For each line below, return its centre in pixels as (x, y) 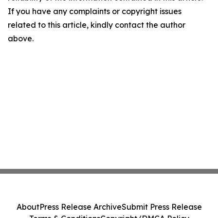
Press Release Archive (80, 207)
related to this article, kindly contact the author (97, 25)
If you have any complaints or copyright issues (95, 11)
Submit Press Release (162, 207)
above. (21, 38)
